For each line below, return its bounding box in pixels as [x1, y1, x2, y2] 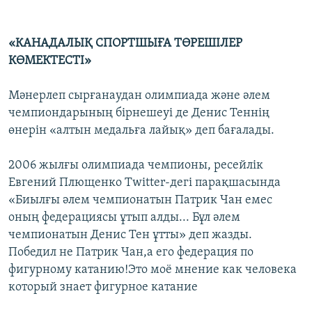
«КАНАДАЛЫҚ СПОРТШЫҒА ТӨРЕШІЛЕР [8, 37, 242, 51]
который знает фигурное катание [8, 281, 198, 295]
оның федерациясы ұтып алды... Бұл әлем [8, 211, 240, 225]
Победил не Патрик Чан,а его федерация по [8, 246, 253, 260]
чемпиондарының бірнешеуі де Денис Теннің [8, 107, 270, 120]
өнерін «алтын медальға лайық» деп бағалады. [8, 124, 274, 138]
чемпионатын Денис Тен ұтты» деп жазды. [8, 228, 252, 242]
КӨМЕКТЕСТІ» [8, 54, 91, 68]
